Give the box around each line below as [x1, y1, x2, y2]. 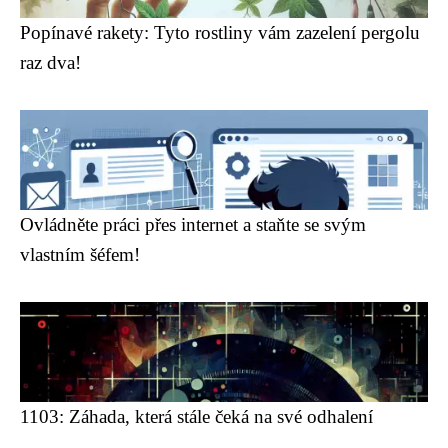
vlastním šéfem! [20, 244, 140, 265]
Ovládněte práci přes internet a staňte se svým [20, 214, 366, 235]
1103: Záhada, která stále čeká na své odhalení [20, 406, 373, 427]
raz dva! [20, 52, 81, 73]
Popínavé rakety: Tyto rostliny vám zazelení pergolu [20, 22, 420, 43]
